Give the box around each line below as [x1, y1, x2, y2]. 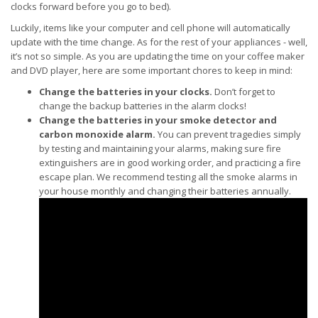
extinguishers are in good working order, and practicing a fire [39, 156, 301, 169]
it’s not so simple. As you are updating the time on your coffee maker [11, 50, 305, 62]
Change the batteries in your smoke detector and [39, 114, 277, 126]
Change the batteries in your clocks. [39, 85, 212, 98]
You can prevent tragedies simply [155, 128, 301, 141]
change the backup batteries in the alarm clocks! [39, 99, 246, 112]
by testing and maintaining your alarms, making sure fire [39, 142, 281, 155]
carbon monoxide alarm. [39, 128, 155, 141]
